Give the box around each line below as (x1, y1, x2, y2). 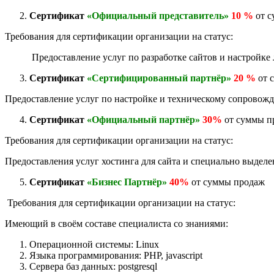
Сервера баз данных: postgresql (29, 261, 157, 272)
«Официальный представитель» (87, 10, 229, 21)
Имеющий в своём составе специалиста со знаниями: (5, 218, 228, 229)
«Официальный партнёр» (87, 114, 200, 125)
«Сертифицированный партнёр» (87, 72, 231, 83)
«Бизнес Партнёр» (87, 176, 167, 187)
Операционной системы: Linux (29, 239, 159, 250)
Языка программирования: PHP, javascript (29, 250, 202, 261)
